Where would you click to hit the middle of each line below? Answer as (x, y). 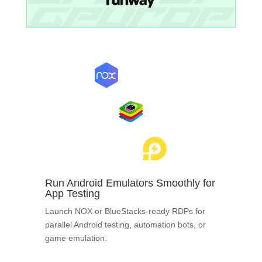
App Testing (72, 193)
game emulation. (76, 238)
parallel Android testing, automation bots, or (125, 224)
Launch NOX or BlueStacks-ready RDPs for (125, 211)
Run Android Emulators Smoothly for (130, 183)
